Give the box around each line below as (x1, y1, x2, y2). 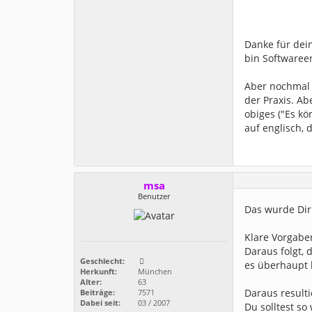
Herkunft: (80, 266, 117, 277)
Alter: (80, 276, 102, 288)
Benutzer (138, 191, 170, 201)
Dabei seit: (80, 297, 120, 309)
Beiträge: (80, 287, 115, 298)
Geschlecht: (80, 256, 125, 267)
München (136, 266, 172, 277)
